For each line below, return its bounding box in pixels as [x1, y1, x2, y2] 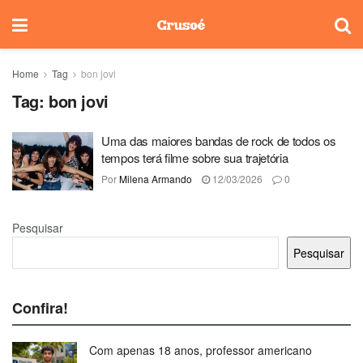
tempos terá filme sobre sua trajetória [101, 149, 288, 166]
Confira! [12, 297, 68, 318]
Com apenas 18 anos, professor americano [89, 341, 312, 358]
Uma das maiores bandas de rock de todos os [101, 132, 336, 149]
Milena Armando [119, 172, 192, 186]
